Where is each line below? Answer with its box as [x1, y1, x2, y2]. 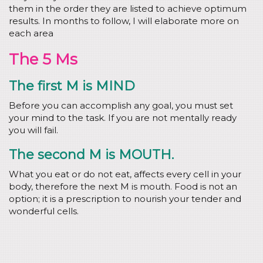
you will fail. [9, 124, 58, 136]
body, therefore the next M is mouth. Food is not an [9, 181, 237, 192]
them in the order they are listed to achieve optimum [9, 3, 247, 14]
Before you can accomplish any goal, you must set [9, 100, 233, 111]
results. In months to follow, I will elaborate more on [9, 15, 239, 26]
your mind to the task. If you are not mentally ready [9, 112, 237, 123]
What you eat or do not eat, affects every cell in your [9, 168, 241, 180]
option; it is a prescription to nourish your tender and [9, 193, 241, 204]
